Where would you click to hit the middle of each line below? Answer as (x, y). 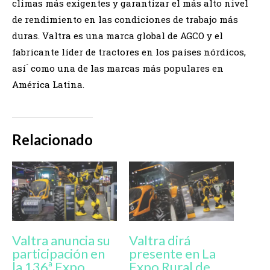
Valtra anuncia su (61, 240)
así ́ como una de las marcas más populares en (118, 68)
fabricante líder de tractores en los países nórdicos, (129, 52)
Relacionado (52, 139)
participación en (58, 254)
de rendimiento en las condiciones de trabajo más (125, 19)
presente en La (172, 254)
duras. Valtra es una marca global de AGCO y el (118, 35)
